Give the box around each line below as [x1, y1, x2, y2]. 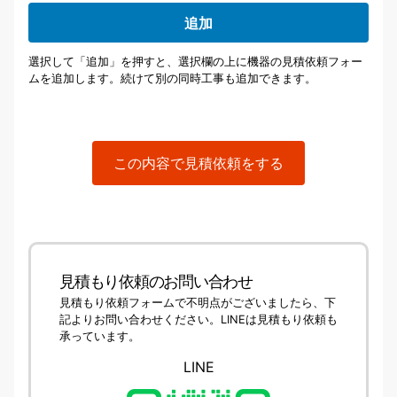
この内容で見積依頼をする [113, 153, 284, 172]
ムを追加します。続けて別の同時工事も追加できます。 [28, 72, 316, 86]
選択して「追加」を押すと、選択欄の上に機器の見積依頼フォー [28, 55, 362, 69]
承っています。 [59, 329, 140, 343]
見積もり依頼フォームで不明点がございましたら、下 [59, 295, 336, 309]
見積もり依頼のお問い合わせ [59, 271, 253, 291]
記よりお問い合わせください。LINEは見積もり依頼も [59, 312, 338, 326]
